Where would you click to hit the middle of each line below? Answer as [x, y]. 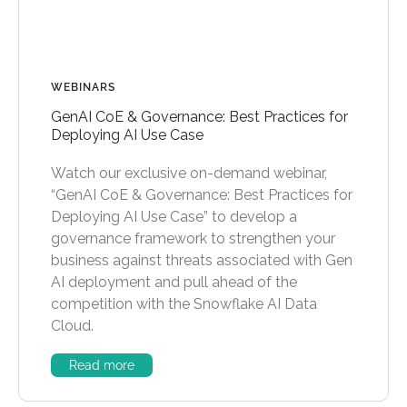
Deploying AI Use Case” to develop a [174, 217]
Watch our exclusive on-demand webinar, [189, 174]
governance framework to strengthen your [193, 239]
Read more [102, 366]
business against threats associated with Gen [202, 261]
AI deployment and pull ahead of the [174, 283]
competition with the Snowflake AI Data [184, 304]
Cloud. [75, 326]
